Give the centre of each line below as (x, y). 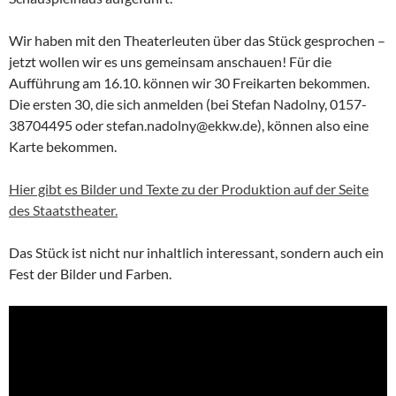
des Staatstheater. (63, 209)
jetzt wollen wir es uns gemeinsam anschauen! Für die (170, 61)
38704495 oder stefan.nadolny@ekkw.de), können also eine (189, 125)
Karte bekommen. (63, 146)
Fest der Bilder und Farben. (90, 273)
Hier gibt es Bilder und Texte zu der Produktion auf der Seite (189, 188)
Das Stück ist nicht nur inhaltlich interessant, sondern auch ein (196, 252)
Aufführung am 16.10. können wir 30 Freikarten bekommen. (189, 82)
